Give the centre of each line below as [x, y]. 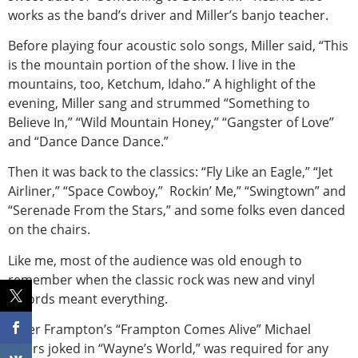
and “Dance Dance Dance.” [88, 142]
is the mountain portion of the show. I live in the [152, 65]
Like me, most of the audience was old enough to [155, 260]
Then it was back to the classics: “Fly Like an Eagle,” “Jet [171, 172]
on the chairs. [49, 230]
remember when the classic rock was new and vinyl [161, 279]
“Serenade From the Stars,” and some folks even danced [177, 211]
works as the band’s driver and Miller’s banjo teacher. [168, 15]
